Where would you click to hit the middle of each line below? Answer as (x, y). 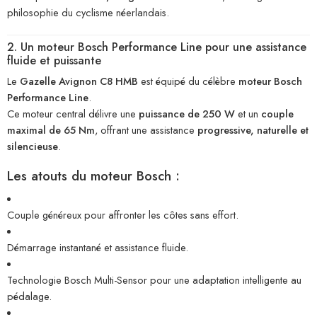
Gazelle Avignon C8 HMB (79, 81)
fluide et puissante (54, 60)
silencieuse (33, 146)
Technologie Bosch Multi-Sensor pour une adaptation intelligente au (154, 280)
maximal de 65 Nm (51, 129)
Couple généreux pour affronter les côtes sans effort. (123, 215)
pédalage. (29, 296)
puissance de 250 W (187, 113)
